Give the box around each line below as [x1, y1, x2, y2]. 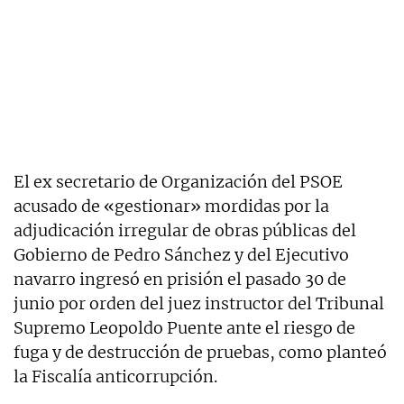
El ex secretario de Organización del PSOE [14, 171, 343, 192]
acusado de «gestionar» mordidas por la [14, 196, 329, 216]
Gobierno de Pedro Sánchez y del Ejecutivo [14, 244, 349, 265]
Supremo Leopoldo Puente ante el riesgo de [14, 317, 355, 338]
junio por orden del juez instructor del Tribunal [14, 293, 384, 314]
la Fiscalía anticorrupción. [14, 366, 217, 387]
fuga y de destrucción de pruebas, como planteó [14, 342, 387, 363]
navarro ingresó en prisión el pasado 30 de [14, 269, 346, 289]
